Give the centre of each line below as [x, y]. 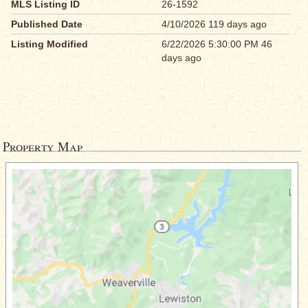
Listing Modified [49, 44]
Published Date [47, 24]
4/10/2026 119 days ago [214, 24]
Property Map [43, 146]
